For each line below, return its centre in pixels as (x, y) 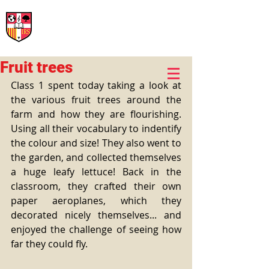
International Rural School (95, 14)
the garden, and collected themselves (96, 157)
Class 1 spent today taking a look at (96, 85)
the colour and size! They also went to (96, 143)
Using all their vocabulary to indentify (96, 128)
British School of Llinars (99, 25)
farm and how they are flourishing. (96, 114)
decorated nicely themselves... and (96, 215)
